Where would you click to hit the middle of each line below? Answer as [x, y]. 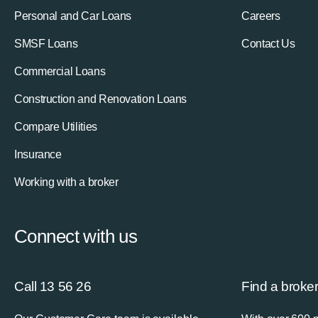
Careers [261, 16]
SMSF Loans [46, 44]
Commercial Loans [60, 72]
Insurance [38, 155]
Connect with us [76, 237]
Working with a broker [66, 182]
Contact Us [268, 44]
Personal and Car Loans [73, 16]
